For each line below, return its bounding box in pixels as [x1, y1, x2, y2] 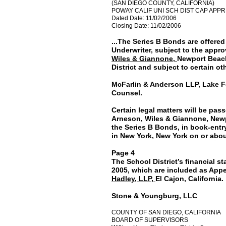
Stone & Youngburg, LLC [111, 192, 197, 200]
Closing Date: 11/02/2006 [111, 22, 181, 29]
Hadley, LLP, [111, 175, 155, 183]
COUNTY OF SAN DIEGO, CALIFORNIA [111, 209, 221, 216]
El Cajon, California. [155, 175, 223, 183]
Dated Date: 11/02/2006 [111, 15, 177, 22]
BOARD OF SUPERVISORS [111, 216, 188, 223]
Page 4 [111, 149, 135, 157]
